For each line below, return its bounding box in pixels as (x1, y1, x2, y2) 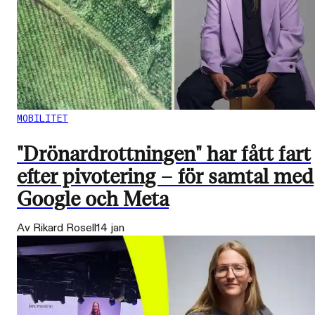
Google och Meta (17, 186, 169, 213)
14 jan (96, 221, 124, 236)
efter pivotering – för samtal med (17, 164, 314, 191)
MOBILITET (17, 112, 68, 126)
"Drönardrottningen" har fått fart (17, 141, 311, 168)
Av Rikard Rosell (17, 221, 96, 236)
